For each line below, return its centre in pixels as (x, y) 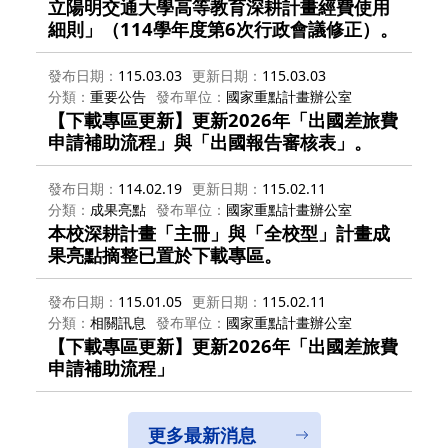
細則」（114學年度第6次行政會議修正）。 (223, 28)
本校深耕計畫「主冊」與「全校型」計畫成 (219, 232)
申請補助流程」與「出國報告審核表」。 (210, 141)
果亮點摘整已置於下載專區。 (165, 254)
